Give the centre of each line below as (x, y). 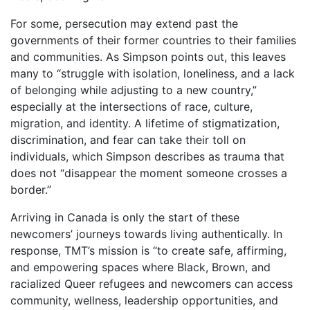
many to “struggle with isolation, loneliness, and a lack (153, 73)
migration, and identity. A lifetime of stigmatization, (145, 123)
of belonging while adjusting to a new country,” (134, 90)
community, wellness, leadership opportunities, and (144, 300)
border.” (31, 189)
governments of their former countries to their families (153, 40)
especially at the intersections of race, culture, (131, 106)
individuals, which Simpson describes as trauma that (147, 156)
